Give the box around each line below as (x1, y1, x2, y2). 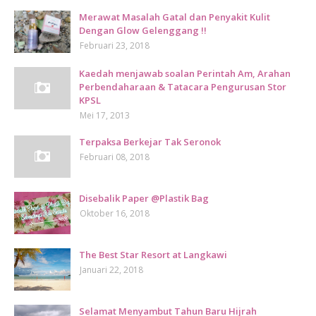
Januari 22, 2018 (80, 264, 143, 276)
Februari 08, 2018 (80, 151, 150, 163)
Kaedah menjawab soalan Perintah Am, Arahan (79, 67, 291, 80)
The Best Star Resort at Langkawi (79, 248, 227, 261)
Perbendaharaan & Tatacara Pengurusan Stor (79, 80, 286, 93)
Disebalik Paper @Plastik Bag (79, 192, 209, 205)
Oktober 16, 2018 (80, 207, 150, 219)
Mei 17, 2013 (80, 109, 130, 121)
